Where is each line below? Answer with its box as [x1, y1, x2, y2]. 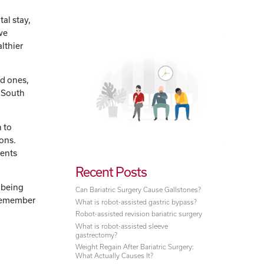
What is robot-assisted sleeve [75, 222, 169, 230]
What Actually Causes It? [75, 252, 154, 260]
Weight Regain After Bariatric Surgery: [75, 243, 194, 251]
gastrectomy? [75, 230, 118, 239]
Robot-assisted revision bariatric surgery [75, 210, 203, 218]
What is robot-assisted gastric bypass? [75, 197, 197, 206]
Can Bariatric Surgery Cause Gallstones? [75, 186, 202, 194]
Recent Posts [75, 164, 147, 180]
